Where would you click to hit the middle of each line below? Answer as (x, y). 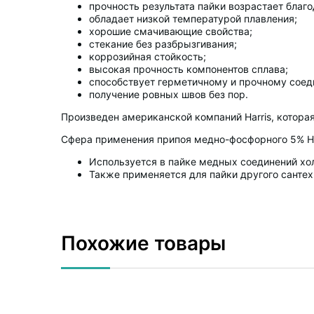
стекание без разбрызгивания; (163, 44)
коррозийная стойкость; (148, 56)
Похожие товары (143, 243)
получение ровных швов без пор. (169, 94)
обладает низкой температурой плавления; (193, 19)
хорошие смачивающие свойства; (171, 31)
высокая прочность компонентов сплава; (189, 69)
